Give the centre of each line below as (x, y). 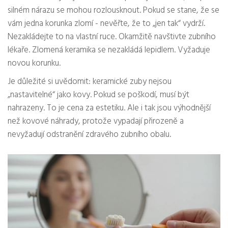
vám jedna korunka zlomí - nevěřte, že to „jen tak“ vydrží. (106, 24)
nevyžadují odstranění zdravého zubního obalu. (89, 135)
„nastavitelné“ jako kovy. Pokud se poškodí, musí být (98, 95)
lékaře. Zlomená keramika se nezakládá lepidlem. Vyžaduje (109, 50)
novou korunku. (34, 64)
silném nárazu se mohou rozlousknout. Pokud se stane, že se (113, 11)
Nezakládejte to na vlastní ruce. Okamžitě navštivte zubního (112, 37)
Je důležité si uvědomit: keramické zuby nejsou (90, 82)
